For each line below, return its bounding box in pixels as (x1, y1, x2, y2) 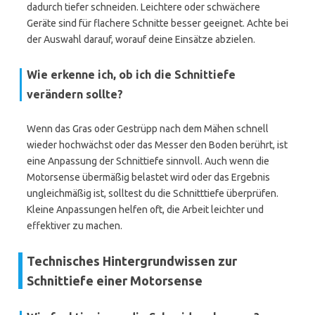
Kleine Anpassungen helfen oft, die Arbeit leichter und (27, 204, 264, 215)
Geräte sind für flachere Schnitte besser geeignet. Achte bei (27, 18, 288, 29)
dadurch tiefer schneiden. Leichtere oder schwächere (27, 1, 260, 13)
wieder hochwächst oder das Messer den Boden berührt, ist (27, 139, 288, 150)
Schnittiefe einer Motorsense (27, 274, 202, 288)
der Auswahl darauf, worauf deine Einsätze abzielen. (27, 34, 255, 45)
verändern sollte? (27, 88, 123, 101)
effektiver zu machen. (27, 220, 122, 231)
